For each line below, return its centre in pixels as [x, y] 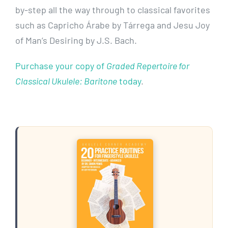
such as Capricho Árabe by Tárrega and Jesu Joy [112, 25]
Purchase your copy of [61, 66]
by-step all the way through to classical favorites [112, 10]
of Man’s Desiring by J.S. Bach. [76, 40]
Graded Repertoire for [148, 66]
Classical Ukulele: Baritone [66, 81]
